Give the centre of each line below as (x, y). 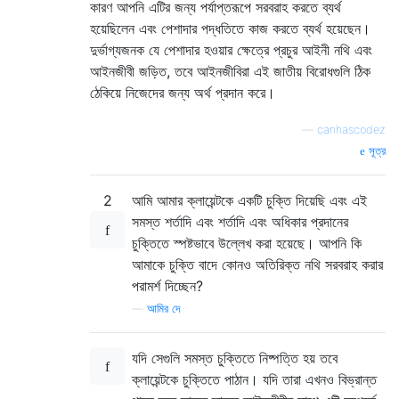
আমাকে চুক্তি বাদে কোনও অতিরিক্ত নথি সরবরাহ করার (257, 264)
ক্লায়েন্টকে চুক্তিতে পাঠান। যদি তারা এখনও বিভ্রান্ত (254, 379)
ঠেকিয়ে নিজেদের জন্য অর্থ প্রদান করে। (183, 92)
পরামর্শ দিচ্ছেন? (167, 285)
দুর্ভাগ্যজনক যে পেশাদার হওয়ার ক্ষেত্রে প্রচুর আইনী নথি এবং (231, 49)
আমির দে (163, 308)
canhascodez (351, 129)
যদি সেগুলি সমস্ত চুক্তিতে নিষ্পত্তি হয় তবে (235, 358)
